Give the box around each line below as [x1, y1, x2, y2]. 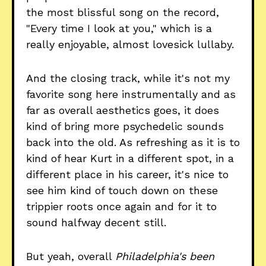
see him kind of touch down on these [26, 184, 218, 197]
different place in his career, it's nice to [26, 168, 229, 181]
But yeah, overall [26, 250, 115, 263]
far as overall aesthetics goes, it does [26, 104, 219, 117]
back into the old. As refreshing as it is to [26, 136, 240, 149]
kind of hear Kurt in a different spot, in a [26, 152, 234, 165]
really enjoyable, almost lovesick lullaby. [26, 38, 234, 51]
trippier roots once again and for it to [26, 200, 217, 213]
